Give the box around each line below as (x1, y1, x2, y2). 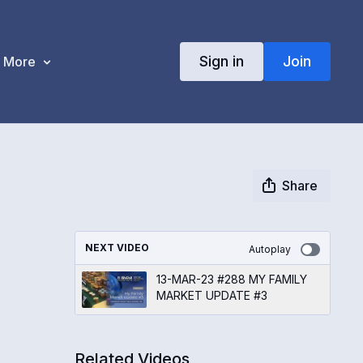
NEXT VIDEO (84, 241, 149, 254)
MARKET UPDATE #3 (156, 288, 267, 302)
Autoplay (248, 242, 291, 255)
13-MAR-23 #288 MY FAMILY (156, 271, 307, 286)
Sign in (199, 52, 244, 70)
